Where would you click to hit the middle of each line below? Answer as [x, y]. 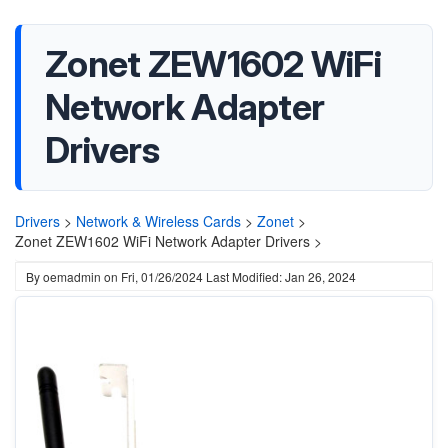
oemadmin [72, 276]
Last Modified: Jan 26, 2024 [281, 276]
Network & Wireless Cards [158, 221]
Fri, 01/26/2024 [162, 276]
